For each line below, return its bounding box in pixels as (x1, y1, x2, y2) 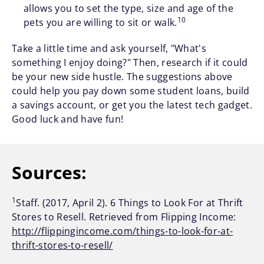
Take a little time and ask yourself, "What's (12, 42, 207, 55)
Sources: (12, 160, 87, 185)
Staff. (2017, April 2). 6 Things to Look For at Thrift (16, 196, 243, 210)
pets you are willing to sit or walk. (24, 16, 177, 29)
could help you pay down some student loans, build (12, 84, 250, 98)
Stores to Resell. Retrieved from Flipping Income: (12, 210, 236, 224)
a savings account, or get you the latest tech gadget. (12, 98, 252, 112)
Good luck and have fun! (12, 113, 124, 126)
